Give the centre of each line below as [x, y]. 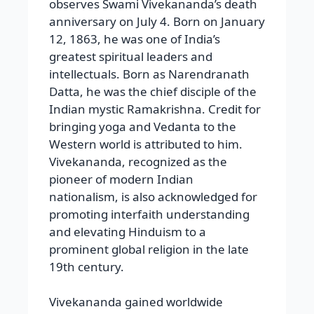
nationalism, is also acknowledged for [153, 196]
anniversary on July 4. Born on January [157, 21]
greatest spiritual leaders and [131, 56]
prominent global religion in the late [149, 249]
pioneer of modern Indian [121, 179]
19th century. [87, 266]
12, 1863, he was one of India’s [135, 39]
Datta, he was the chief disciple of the [153, 91]
